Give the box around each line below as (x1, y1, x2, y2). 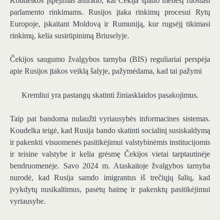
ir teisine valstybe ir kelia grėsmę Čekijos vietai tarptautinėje (10, 149, 210, 158)
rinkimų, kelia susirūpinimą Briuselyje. (10, 31, 129, 40)
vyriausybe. (10, 196, 46, 205)
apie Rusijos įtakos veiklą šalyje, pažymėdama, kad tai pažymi (10, 67, 202, 76)
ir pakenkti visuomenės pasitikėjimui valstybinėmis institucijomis (10, 137, 210, 146)
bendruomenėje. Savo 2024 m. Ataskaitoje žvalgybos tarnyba (10, 161, 210, 170)
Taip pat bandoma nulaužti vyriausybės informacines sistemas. (10, 114, 210, 123)
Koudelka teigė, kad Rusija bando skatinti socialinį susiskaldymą (10, 126, 210, 135)
